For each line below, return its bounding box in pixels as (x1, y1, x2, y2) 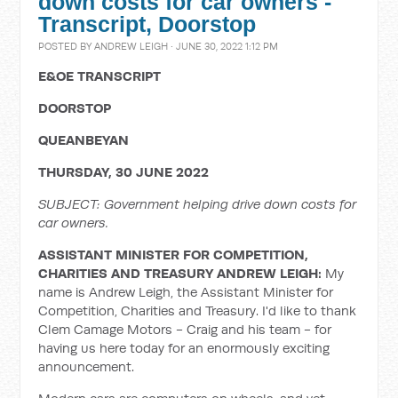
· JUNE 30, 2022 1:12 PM (168, 40, 279, 52)
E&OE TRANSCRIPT (38, 68, 162, 84)
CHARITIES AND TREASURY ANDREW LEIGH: (38, 265, 326, 282)
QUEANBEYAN (38, 131, 130, 148)
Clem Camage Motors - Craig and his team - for (38, 321, 332, 338)
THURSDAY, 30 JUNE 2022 (38, 163, 210, 180)
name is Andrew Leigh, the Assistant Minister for (38, 283, 334, 300)
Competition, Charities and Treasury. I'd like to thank (38, 302, 357, 319)
